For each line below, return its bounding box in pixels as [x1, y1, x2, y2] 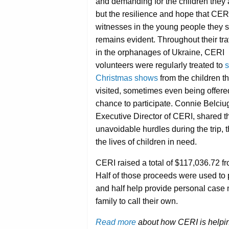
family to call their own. [96, 196, 178, 205]
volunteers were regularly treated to [96, 60, 225, 70]
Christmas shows [96, 73, 158, 82]
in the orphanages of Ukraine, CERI [96, 48, 224, 57]
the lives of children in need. [96, 137, 197, 146]
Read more [96, 217, 136, 226]
